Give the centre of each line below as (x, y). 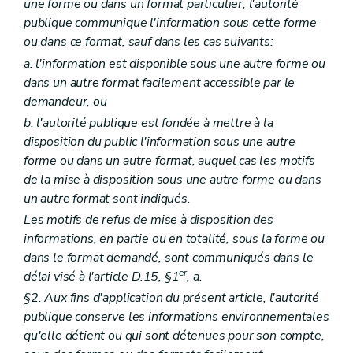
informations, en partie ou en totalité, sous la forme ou (174, 238)
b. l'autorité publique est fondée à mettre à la (149, 123)
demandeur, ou (65, 101)
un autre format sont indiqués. (107, 198)
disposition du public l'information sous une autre (160, 141)
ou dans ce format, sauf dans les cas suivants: (149, 42)
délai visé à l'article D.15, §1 (102, 276)
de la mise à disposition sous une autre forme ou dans (173, 179)
